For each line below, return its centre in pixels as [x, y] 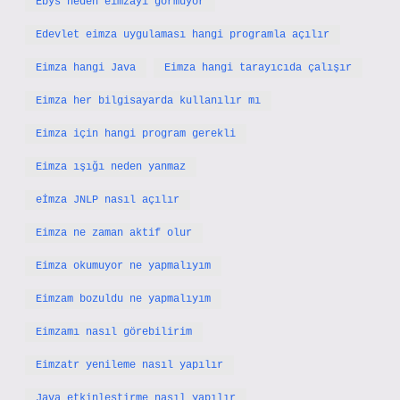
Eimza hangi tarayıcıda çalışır [258, 68]
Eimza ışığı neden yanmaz [111, 167]
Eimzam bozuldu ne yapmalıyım [123, 299]
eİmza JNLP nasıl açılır [108, 200]
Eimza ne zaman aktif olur [114, 233]
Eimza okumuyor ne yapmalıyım [123, 266]
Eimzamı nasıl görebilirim [114, 332]
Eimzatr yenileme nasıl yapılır [129, 365]
